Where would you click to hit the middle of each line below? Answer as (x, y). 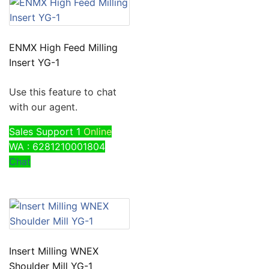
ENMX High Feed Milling (63, 47)
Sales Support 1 (45, 131)
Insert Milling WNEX (54, 251)
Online (98, 131)
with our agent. (43, 107)
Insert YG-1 (34, 62)
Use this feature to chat (63, 92)
